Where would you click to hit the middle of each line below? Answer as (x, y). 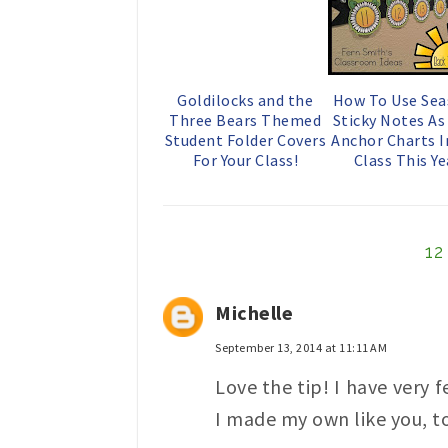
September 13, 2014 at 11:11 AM (301, 347)
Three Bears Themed (245, 119)
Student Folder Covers (245, 139)
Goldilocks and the (245, 99)
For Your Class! (245, 159)
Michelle (254, 312)
